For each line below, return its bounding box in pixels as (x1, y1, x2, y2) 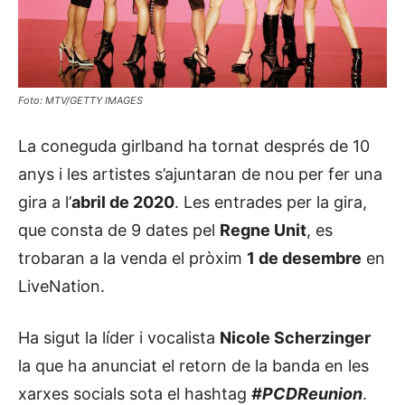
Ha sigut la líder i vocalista (18, 327, 220, 347)
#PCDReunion (251, 383, 363, 403)
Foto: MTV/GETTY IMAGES (18, 93, 143, 107)
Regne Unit (220, 220, 306, 240)
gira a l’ (18, 192, 71, 212)
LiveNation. (18, 276, 105, 296)
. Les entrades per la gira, (174, 192, 367, 212)
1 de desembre (247, 248, 362, 268)
